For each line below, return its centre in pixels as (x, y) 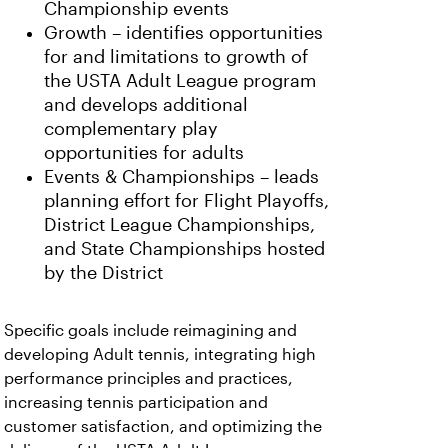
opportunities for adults (144, 153)
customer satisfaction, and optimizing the (163, 427)
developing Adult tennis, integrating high (160, 355)
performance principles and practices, (148, 379)
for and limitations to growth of (176, 57)
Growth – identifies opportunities (183, 33)
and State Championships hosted (184, 249)
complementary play (131, 129)
